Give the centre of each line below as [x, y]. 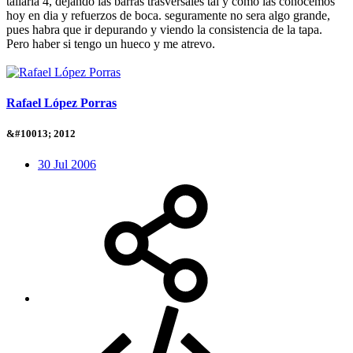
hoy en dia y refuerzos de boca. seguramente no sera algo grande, [168, 15]
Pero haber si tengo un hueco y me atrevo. [111, 43]
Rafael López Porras [61, 102]
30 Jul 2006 [67, 165]
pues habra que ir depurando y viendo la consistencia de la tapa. [164, 29]
